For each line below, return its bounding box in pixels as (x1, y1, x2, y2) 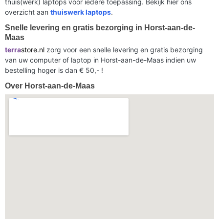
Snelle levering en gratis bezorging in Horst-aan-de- (5, 23, 195, 32)
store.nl (21, 45, 44, 54)
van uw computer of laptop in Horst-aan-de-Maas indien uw (5, 55, 196, 64)
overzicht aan (5, 7, 50, 16)
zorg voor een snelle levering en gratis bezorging (44, 45, 203, 54)
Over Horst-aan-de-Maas (5, 81, 95, 90)
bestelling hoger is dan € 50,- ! (5, 66, 103, 74)
